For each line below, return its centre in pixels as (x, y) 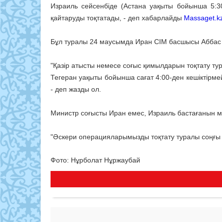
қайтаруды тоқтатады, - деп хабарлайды (117, 18)
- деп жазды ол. (76, 89)
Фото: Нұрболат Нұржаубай (95, 160)
